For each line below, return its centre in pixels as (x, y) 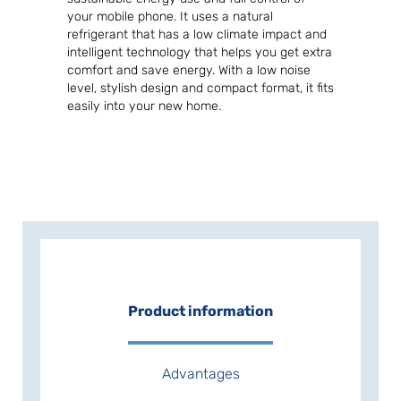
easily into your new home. (144, 107)
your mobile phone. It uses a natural (170, 17)
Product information (200, 311)
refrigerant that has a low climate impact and (197, 35)
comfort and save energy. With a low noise (189, 71)
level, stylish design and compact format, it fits (200, 89)
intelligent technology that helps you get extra (200, 53)
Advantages (200, 374)
